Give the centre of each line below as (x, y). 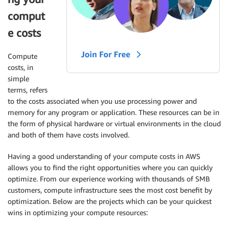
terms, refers (28, 89)
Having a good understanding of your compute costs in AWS (104, 156)
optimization (28, 201)
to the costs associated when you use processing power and (102, 101)
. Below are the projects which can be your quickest (130, 201)
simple (18, 78)
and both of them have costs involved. (68, 134)
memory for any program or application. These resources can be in (113, 112)
